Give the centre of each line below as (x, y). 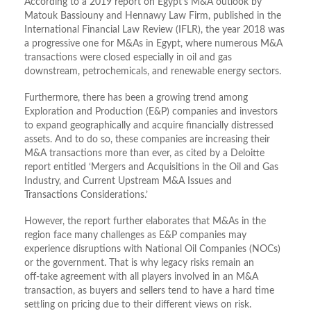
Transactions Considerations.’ (86, 195)
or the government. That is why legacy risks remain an (139, 263)
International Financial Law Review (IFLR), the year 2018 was (154, 30)
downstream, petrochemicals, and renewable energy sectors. (153, 72)
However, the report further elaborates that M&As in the (145, 222)
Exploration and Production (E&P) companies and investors (151, 112)
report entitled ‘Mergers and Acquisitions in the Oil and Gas (151, 168)
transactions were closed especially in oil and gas (128, 58)
